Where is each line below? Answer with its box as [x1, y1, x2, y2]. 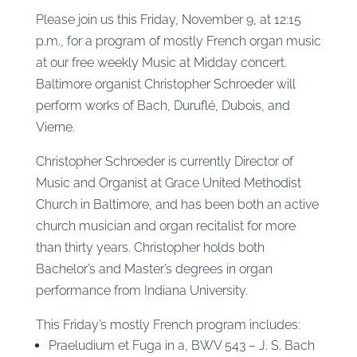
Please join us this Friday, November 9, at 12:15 [35, 12, 301, 27]
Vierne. [35, 120, 75, 135]
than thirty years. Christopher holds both [35, 240, 265, 255]
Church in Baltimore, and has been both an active [35, 197, 319, 212]
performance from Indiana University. [35, 283, 248, 298]
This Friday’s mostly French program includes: [35, 317, 300, 332]
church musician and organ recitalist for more [35, 218, 296, 233]
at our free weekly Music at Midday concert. [35, 55, 287, 70]
